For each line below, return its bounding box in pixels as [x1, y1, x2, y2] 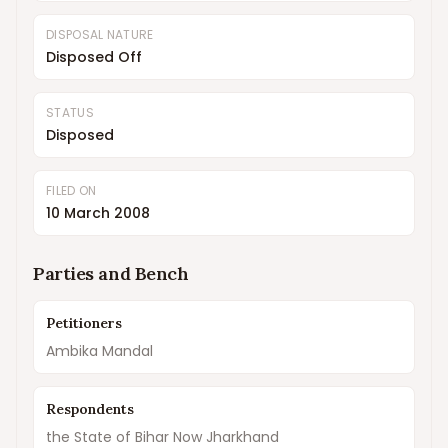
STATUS [46, 104, 94, 121]
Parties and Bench [33, 262, 189, 285]
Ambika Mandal [46, 341, 153, 361]
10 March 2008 [46, 203, 150, 223]
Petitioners [46, 314, 122, 332]
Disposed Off [46, 47, 142, 67]
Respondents [46, 400, 134, 418]
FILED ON [46, 182, 97, 199]
